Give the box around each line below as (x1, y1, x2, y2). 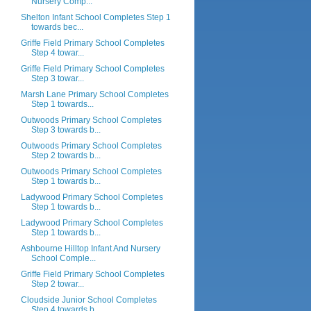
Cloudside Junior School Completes (20, 295, 157, 305)
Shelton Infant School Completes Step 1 (20, 12, 171, 22)
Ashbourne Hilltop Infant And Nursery (20, 244, 160, 253)
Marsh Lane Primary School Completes (20, 90, 169, 99)
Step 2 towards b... (31, 151, 101, 160)
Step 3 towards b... (31, 125, 101, 135)
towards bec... (31, 22, 83, 32)
